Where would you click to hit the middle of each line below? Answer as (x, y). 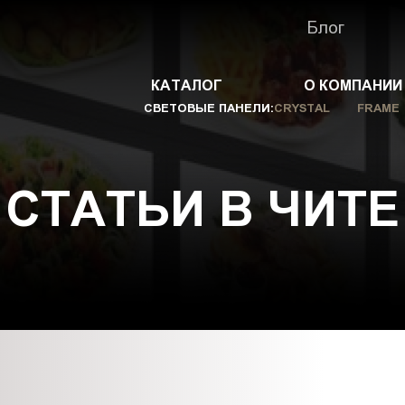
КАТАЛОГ (186, 85)
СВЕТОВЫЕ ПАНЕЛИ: (208, 108)
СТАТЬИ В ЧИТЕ (202, 209)
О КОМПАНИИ (353, 85)
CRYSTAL (301, 108)
